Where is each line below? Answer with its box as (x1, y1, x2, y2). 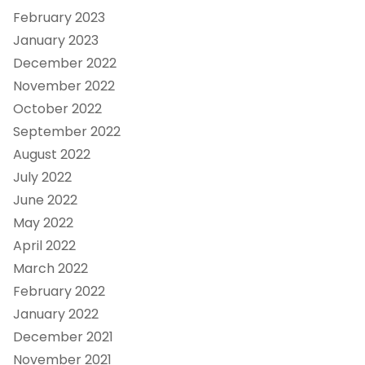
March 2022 (12, 258, 88, 278)
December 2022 (12, 53, 117, 73)
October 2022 (12, 99, 102, 118)
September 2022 (12, 121, 121, 141)
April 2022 (12, 235, 76, 255)
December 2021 (12, 327, 113, 346)
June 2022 (12, 190, 77, 209)
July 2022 (12, 167, 72, 187)
